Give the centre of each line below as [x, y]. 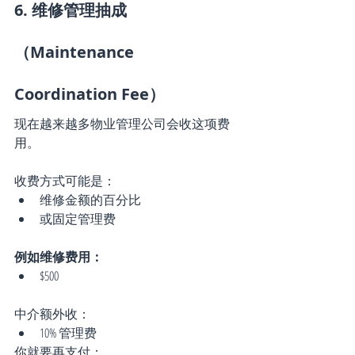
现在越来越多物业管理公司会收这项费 [122, 123]
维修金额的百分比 [90, 199]
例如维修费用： [59, 256]
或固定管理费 [78, 218]
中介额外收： [52, 313]
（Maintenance [76, 52]
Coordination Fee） [90, 94]
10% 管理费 [68, 332]
